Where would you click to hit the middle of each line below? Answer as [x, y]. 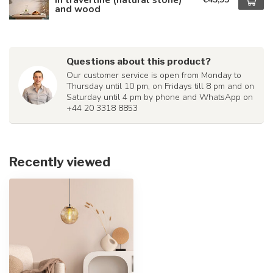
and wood [78, 9]
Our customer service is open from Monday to [154, 75]
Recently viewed [60, 162]
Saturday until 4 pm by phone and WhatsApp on [160, 97]
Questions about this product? [139, 61]
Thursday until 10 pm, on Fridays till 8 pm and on [160, 86]
